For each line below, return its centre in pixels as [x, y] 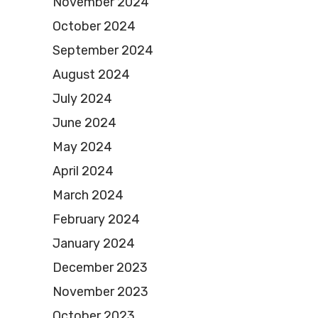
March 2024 [88, 195]
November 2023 [100, 291]
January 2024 [94, 243]
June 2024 [84, 122]
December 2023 [100, 267]
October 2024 [94, 26]
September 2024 [103, 50]
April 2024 [83, 171]
